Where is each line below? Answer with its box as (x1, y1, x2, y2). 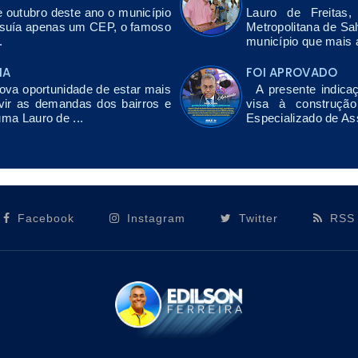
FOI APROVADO (245, 64, 338, 81)
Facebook (13, 211, 74, 225)
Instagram (122, 211, 185, 225)
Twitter (235, 211, 279, 225)
